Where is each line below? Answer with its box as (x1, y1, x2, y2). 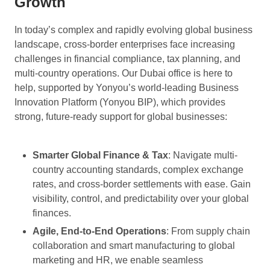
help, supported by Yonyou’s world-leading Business (14, 82, 239, 93)
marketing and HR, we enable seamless (33, 254, 203, 265)
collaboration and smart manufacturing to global (33, 240, 235, 251)
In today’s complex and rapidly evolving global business (14, 24, 253, 35)
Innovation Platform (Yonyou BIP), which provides (14, 96, 225, 107)
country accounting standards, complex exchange (33, 164, 243, 175)
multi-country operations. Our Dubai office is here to (14, 67, 233, 78)
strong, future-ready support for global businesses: (14, 111, 227, 122)
